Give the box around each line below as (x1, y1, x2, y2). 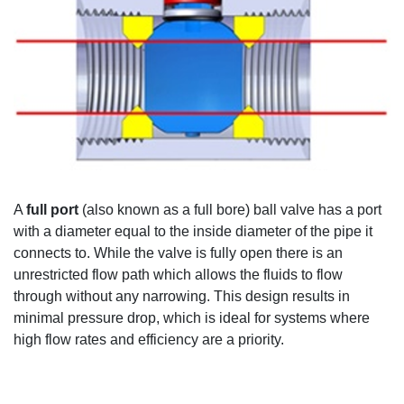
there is (276, 245, 323, 262)
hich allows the (164, 267, 263, 283)
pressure (64, 310, 124, 326)
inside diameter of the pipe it (193, 224, 372, 240)
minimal (14, 310, 64, 326)
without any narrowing (62, 289, 207, 305)
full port (26, 202, 78, 218)
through (14, 289, 62, 305)
